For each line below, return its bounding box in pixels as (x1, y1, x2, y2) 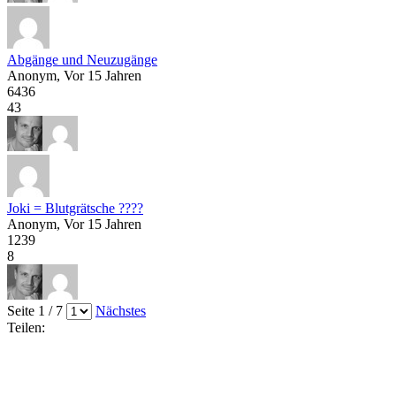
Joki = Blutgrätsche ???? (7, 200, 143, 216)
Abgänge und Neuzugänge (7, 51, 157, 67)
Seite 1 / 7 (7, 302, 66, 318)
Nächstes (95, 302, 146, 318)
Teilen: (7, 319, 45, 335)
